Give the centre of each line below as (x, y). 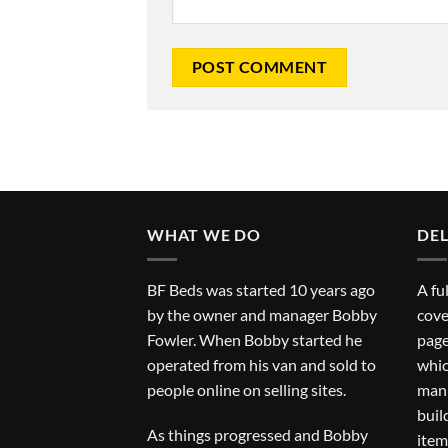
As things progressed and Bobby (257, 435)
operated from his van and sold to (261, 364)
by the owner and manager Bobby (262, 314)
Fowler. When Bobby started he (254, 339)
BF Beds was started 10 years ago (261, 289)
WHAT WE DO (204, 234)
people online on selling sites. (246, 389)
